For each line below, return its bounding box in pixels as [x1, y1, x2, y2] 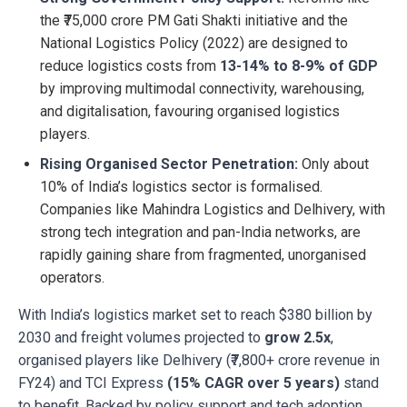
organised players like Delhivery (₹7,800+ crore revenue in [18, 352, 380, 370]
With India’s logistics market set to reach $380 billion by [18, 306, 372, 324]
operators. [40, 269, 104, 287]
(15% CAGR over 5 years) [167, 374, 340, 392]
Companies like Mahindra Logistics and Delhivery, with [40, 201, 385, 219]
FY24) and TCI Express [18, 374, 167, 392]
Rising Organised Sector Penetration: [40, 155, 298, 174]
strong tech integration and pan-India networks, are [40, 223, 361, 242]
